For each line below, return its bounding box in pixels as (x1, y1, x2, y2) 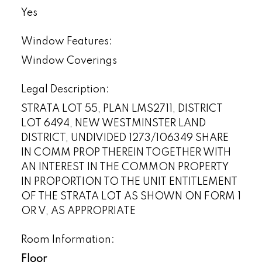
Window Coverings (20, 55, 117, 66)
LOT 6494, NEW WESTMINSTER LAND (20, 118, 206, 129)
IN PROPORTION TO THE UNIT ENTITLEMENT (20, 176, 237, 187)
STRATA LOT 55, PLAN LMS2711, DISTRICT (20, 103, 223, 114)
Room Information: (20, 234, 115, 245)
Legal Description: (20, 84, 109, 95)
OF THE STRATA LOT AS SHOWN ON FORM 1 (20, 191, 241, 202)
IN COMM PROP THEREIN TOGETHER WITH (20, 147, 231, 158)
